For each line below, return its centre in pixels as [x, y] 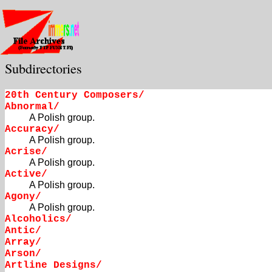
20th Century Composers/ [75, 96]
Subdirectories [43, 68]
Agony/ [23, 197]
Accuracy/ [32, 130]
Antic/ [23, 231]
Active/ [26, 175]
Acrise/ [26, 152]
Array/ [23, 243]
